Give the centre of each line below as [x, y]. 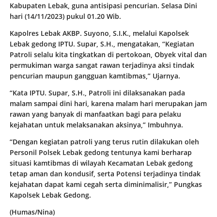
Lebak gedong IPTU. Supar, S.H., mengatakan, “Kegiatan [102, 44]
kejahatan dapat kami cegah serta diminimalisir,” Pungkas [106, 185]
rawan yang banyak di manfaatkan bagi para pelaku [95, 114]
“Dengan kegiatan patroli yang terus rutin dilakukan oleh [104, 142]
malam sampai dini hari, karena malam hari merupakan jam [108, 104]
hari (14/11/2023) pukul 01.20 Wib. [65, 16]
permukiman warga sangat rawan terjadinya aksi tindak [102, 65]
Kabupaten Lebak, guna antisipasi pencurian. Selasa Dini [103, 6]
